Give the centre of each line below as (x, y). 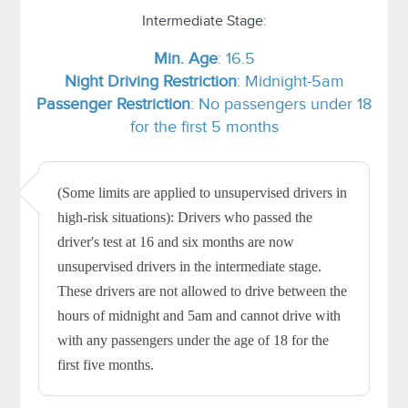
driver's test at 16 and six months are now (176, 241)
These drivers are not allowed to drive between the (203, 291)
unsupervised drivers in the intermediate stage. (190, 266)
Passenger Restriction (113, 103)
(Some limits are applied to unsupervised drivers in (203, 192)
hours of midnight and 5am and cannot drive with (199, 315)
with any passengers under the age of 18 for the (194, 340)
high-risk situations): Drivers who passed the (185, 217)
